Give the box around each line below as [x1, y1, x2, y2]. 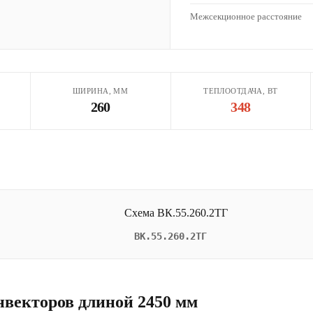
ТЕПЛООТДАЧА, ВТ [203, 87, 278, 95]
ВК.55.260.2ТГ [134, 231, 207, 242]
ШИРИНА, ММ [72, 87, 129, 95]
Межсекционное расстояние [190, 11, 302, 22]
